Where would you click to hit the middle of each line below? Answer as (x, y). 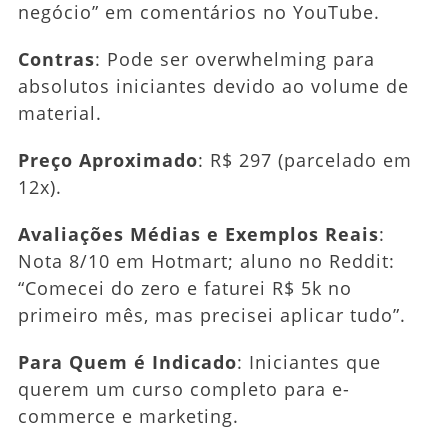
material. (59, 112)
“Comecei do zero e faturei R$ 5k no (184, 287)
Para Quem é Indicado (127, 361)
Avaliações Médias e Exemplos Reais (198, 233)
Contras (56, 58)
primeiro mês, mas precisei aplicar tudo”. (211, 314)
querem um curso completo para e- (183, 388)
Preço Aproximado (107, 159)
